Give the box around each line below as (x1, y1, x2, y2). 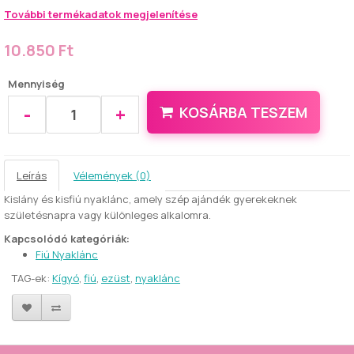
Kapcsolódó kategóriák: (4, 232, 130, 246)
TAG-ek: (12, 271, 52, 285)
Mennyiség (8, 77, 65, 91)
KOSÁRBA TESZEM (179, 103, 307, 122)
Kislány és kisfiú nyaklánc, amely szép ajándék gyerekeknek (4, 192, 297, 206)
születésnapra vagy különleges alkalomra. (4, 208, 211, 222)
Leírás (17, 168, 47, 183)
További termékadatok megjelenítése (4, 7, 198, 21)
